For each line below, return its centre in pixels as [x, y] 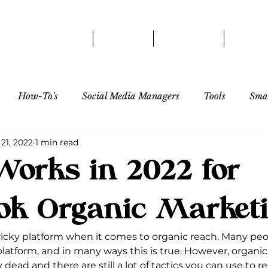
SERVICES [189, 38]
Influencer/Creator [54, 144]
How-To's [38, 96]
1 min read [57, 142]
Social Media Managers [131, 96]
